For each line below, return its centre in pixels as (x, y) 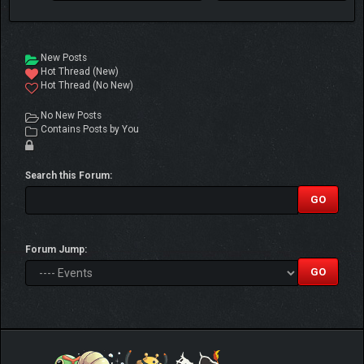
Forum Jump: (56, 249)
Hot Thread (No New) (86, 85)
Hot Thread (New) (78, 71)
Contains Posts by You (89, 129)
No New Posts (70, 115)
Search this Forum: (69, 175)
